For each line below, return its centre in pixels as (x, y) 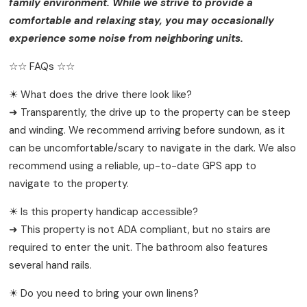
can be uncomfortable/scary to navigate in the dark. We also (153, 148)
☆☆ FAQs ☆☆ (42, 66)
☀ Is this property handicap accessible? (104, 211)
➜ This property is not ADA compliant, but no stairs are (140, 229)
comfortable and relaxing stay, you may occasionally (142, 20)
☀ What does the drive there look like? (101, 94)
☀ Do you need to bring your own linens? (104, 293)
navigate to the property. (69, 183)
